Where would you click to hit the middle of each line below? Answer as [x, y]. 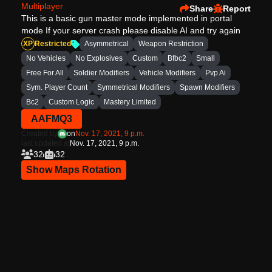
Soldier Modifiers [101, 73]
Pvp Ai [215, 73]
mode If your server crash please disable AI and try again [131, 30]
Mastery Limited [130, 102]
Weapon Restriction [171, 44]
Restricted [53, 44]
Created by [39, 134]
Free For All [45, 73]
